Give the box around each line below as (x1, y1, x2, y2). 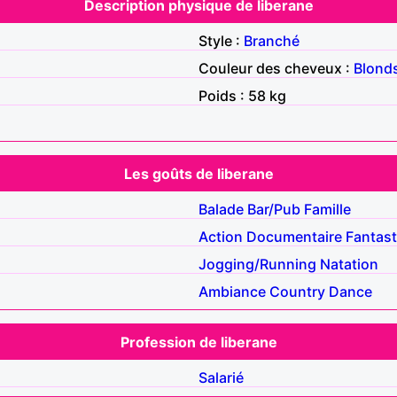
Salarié (198, 368, 244, 386)
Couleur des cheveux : (198, 58, 354, 77)
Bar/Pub (247, 199, 300, 218)
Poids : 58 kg (198, 86, 286, 105)
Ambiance (198, 282, 266, 300)
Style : (198, 31, 244, 50)
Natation (320, 254, 378, 273)
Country (269, 282, 325, 300)
